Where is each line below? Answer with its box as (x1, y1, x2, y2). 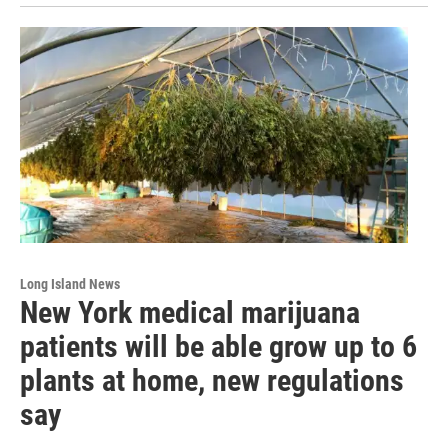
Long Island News (20, 276, 120, 293)
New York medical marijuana (20, 295, 360, 331)
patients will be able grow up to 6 (20, 329, 417, 365)
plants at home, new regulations (20, 363, 404, 399)
